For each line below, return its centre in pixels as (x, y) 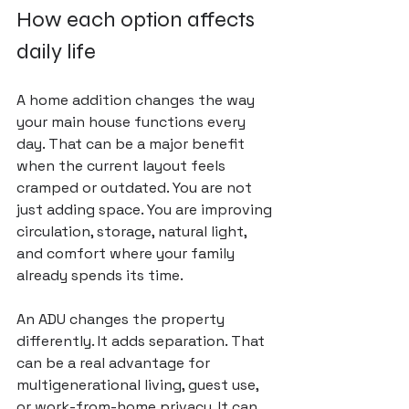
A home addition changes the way (137, 100)
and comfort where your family (127, 253)
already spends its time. (100, 275)
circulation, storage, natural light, (133, 231)
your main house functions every (133, 122)
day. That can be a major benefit (132, 144)
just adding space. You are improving (146, 210)
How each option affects (138, 20)
